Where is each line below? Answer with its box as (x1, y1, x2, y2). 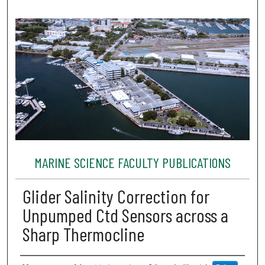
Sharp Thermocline (22, 222, 144, 245)
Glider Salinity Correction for (22, 185, 209, 208)
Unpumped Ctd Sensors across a (22, 203, 228, 227)
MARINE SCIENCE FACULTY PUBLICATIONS (34, 153, 231, 171)
